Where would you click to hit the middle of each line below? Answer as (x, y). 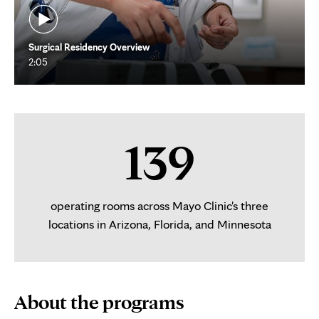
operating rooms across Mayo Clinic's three (159, 205)
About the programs (99, 302)
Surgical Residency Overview (89, 47)
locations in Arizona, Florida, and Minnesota (159, 224)
